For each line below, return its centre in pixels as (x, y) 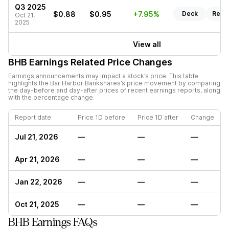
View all (147, 44)
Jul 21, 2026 (37, 137)
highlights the (29, 83)
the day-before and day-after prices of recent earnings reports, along (114, 90)
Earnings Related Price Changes (100, 62)
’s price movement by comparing (170, 83)
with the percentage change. (51, 97)
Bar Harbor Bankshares (85, 83)
